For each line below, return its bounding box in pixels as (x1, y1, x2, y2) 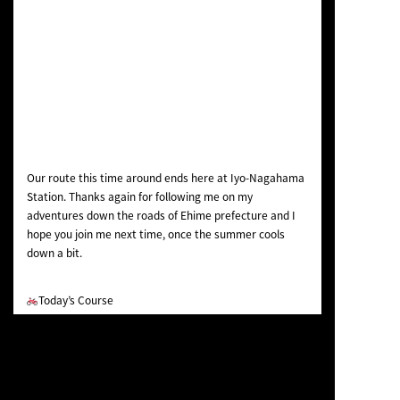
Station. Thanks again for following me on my (26, 188, 253, 205)
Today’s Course (38, 292, 114, 309)
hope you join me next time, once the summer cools (26, 226, 285, 243)
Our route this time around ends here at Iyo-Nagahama (26, 170, 304, 187)
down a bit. (26, 245, 82, 262)
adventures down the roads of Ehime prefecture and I (26, 207, 296, 224)
